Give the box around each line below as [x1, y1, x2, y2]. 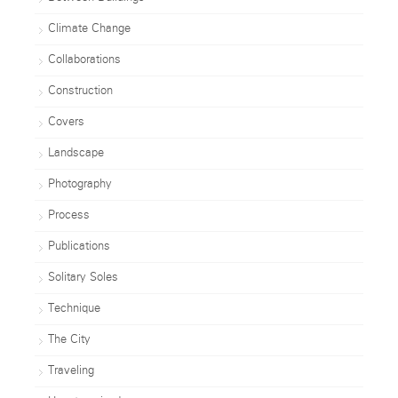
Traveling [47, 365, 94, 378]
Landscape [47, 147, 104, 160]
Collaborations [47, 54, 121, 67]
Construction [47, 85, 113, 98]
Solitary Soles [47, 272, 118, 284]
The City [47, 334, 91, 346]
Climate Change [47, 23, 131, 36]
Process [47, 210, 90, 222]
